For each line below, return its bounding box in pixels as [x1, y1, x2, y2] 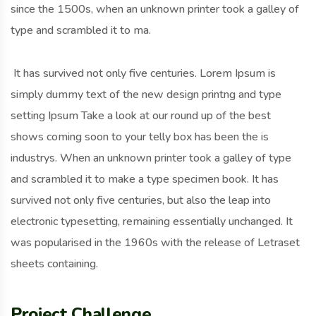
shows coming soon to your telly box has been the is [11, 129, 269, 145]
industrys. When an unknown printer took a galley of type [11, 150, 291, 166]
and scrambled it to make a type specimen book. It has [11, 171, 279, 188]
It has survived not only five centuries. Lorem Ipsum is [11, 66, 276, 82]
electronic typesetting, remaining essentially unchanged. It [11, 214, 293, 230]
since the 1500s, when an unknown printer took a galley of [11, 1, 299, 18]
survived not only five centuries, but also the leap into [11, 193, 271, 209]
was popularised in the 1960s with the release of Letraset [11, 235, 300, 251]
